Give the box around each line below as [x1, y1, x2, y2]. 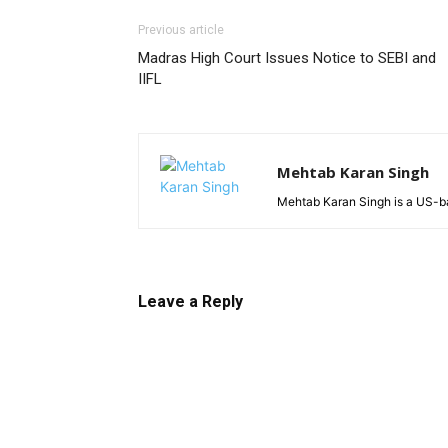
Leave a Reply [138, 292, 243, 311]
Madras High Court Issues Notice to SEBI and [138, 49, 436, 67]
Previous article [138, 23, 224, 37]
